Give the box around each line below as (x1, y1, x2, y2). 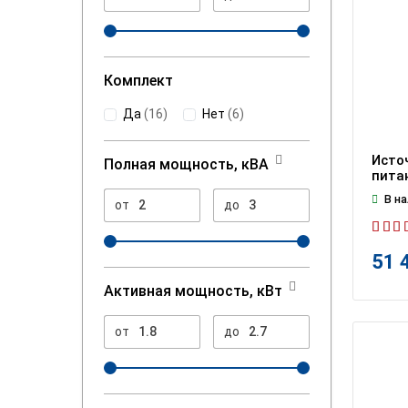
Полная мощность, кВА (104, 155, 269, 173)
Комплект (104, 72, 173, 90)
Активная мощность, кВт (104, 281, 282, 300)
